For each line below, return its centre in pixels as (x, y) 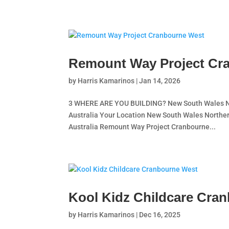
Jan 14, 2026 (160, 81)
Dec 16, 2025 (160, 215)
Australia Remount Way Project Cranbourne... (142, 127)
